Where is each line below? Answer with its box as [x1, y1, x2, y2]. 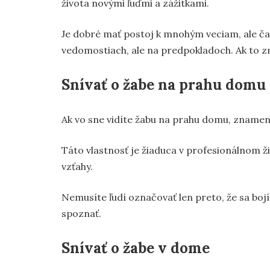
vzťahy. [61, 160, 93, 172]
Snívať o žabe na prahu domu [61, 75, 266, 94]
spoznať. [61, 207, 101, 219]
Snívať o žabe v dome [61, 239, 210, 257]
